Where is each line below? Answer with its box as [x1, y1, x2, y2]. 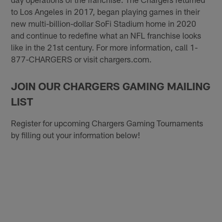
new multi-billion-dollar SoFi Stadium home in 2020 [11, 18, 197, 29]
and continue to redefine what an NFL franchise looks [11, 30, 202, 41]
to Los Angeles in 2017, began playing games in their [11, 6, 200, 17]
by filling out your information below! [11, 129, 141, 140]
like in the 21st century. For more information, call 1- [11, 42, 198, 53]
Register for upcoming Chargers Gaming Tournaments [11, 117, 204, 128]
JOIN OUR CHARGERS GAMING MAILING [11, 79, 211, 92]
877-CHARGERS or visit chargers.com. [11, 54, 152, 64]
